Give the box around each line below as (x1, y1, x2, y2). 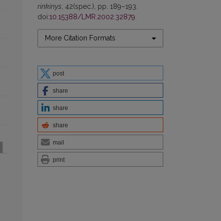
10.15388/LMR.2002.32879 (49, 13, 135, 21)
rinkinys (37, 2, 62, 11)
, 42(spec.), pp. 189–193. (62, 2, 138, 11)
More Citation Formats (45, 34, 115, 42)
